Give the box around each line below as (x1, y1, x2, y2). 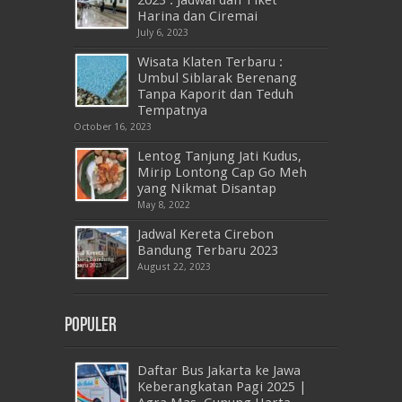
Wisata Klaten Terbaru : (137, 53, 283, 70)
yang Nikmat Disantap (137, 179, 276, 197)
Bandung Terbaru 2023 (137, 241, 278, 258)
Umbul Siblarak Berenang (137, 69, 297, 86)
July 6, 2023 (137, 26, 188, 39)
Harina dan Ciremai (137, 7, 258, 24)
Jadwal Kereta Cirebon (137, 225, 274, 242)
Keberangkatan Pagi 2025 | (137, 378, 307, 395)
